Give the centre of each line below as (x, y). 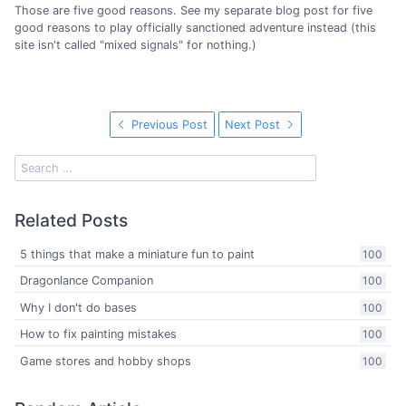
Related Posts (71, 220)
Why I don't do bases (79, 307)
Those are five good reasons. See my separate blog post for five (193, 10)
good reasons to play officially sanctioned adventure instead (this (195, 27)
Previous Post (168, 124)
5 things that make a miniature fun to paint (138, 254)
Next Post (255, 124)
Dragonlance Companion (87, 281)
